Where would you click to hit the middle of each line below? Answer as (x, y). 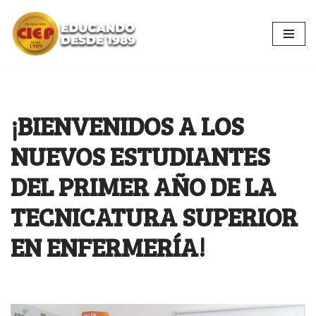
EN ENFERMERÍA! (108, 247)
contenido (36, 72)
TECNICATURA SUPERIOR (154, 217)
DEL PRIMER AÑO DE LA (143, 186)
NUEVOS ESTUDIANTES (140, 156)
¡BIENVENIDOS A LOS (127, 126)
